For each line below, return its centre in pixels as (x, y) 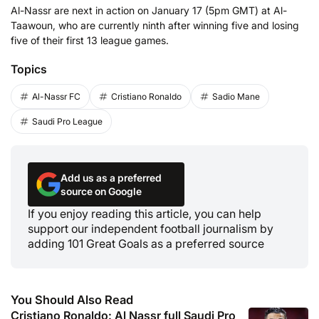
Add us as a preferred (111, 178)
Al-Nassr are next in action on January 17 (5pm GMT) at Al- (149, 10)
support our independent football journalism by (151, 229)
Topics (29, 69)
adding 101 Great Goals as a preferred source (146, 244)
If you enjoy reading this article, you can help (145, 214)
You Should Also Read (72, 300)
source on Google (101, 192)
